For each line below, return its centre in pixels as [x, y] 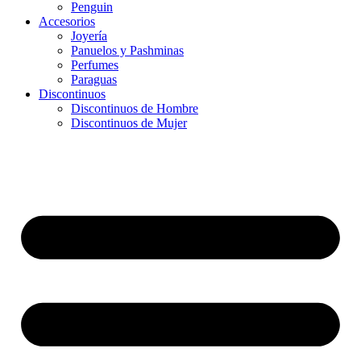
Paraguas [94, 80]
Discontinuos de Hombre [135, 109]
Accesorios [67, 22]
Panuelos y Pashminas [127, 51]
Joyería [89, 36]
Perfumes [95, 65]
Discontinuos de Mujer [129, 123]
